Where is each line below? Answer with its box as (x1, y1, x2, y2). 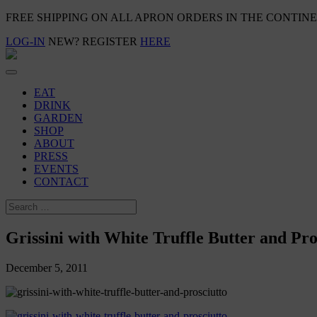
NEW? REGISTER (45, 35, 140, 47)
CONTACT (34, 175, 88, 188)
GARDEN (34, 112, 83, 124)
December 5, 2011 (6, 261, 88, 274)
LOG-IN (6, 35, 45, 47)
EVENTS (34, 163, 79, 175)
